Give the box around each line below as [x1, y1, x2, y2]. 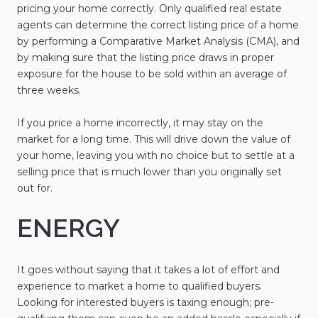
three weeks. [17, 83, 81, 97]
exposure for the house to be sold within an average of [17, 67, 287, 80]
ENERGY [17, 212, 120, 243]
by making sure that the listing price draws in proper [17, 50, 274, 64]
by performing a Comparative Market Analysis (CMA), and [17, 34, 300, 48]
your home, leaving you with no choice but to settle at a [17, 148, 295, 162]
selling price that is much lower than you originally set [17, 165, 282, 178]
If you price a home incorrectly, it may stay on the [17, 116, 263, 129]
